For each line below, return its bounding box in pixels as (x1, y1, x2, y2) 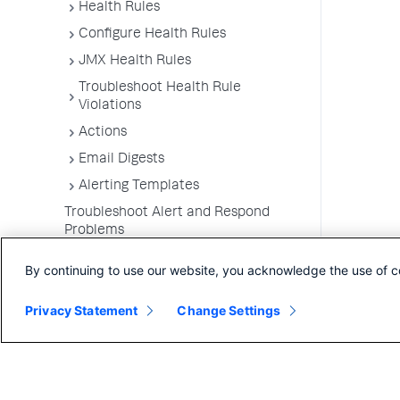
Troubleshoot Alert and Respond (64, 206, 270, 221)
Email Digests (79, 153, 164, 167)
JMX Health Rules (79, 54, 191, 69)
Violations (79, 99, 141, 113)
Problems (64, 224, 124, 238)
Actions (79, 126, 127, 140)
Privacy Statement (25, 303, 138, 318)
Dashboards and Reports (61, 251, 218, 265)
